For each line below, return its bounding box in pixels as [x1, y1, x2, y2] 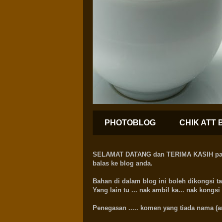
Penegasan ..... [93, 204, 140, 212]
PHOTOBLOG [105, 118, 156, 127]
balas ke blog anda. [93, 160, 153, 167]
